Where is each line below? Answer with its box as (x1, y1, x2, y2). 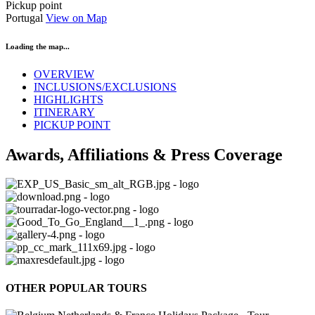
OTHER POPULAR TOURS (6, 281, 147, 294)
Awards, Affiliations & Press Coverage (6, 145, 283, 164)
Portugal (6, 11, 46, 24)
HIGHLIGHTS (34, 93, 103, 105)
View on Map (46, 11, 107, 24)
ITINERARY (34, 105, 95, 118)
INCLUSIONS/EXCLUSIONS (34, 80, 176, 93)
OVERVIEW (34, 67, 94, 80)
